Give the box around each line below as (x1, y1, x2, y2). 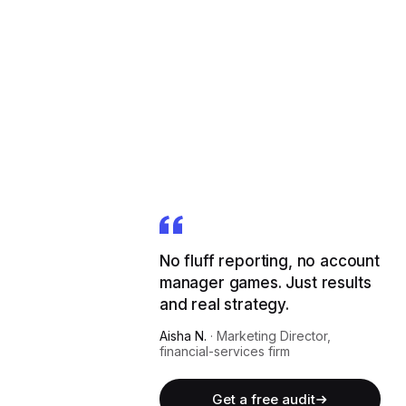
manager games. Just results (159, 274, 372, 292)
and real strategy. (159, 295, 289, 314)
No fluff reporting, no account (159, 252, 380, 270)
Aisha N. (159, 328, 207, 343)
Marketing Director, (217, 328, 331, 343)
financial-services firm (159, 343, 290, 359)
